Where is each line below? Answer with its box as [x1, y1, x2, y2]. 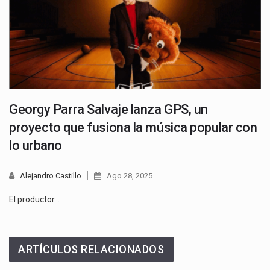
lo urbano [9, 137, 63, 153]
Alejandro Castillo [20, 171, 81, 180]
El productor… [9, 194, 60, 204]
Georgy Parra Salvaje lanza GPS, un [9, 101, 209, 117]
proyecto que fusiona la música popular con [9, 119, 257, 135]
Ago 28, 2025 [107, 171, 152, 180]
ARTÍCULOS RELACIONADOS [18, 242, 165, 256]
